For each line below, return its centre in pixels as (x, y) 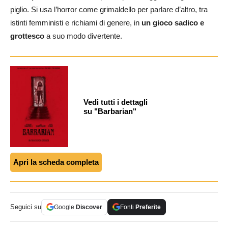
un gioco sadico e (173, 22)
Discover (89, 207)
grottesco (27, 36)
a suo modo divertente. (83, 36)
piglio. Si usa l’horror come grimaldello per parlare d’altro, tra (109, 9)
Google (65, 207)
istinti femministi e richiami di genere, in (76, 22)
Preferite (148, 207)
